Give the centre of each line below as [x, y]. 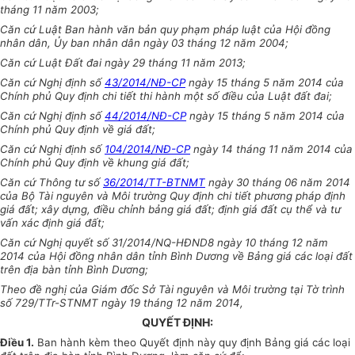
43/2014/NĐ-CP [145, 83]
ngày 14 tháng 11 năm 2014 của [271, 149]
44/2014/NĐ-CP [145, 116]
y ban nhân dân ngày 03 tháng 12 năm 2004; [175, 43]
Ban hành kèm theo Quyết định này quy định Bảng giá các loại [192, 343]
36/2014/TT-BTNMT [154, 183]
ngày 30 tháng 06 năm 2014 [278, 183]
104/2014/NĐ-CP [147, 149]
